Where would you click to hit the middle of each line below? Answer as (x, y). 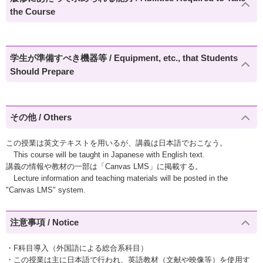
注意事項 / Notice (45, 222)
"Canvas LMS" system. (46, 190)
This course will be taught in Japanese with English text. (105, 154)
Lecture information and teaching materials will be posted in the (117, 178)
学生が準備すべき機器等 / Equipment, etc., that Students (124, 58)
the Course (33, 11)
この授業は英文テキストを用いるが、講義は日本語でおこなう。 (117, 143)
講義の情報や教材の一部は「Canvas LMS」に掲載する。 (104, 166)
